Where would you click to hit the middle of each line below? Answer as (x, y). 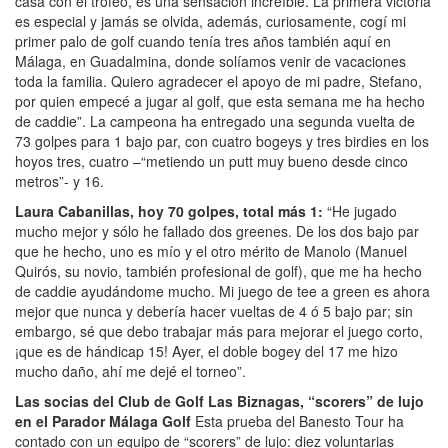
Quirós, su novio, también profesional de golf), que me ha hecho (218, 270)
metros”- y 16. (59, 180)
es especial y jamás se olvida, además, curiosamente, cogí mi (210, 20)
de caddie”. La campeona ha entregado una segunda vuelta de (215, 120)
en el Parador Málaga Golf (103, 420)
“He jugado (360, 210)
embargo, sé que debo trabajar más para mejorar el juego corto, (219, 330)
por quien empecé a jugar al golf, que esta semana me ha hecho (220, 100)
